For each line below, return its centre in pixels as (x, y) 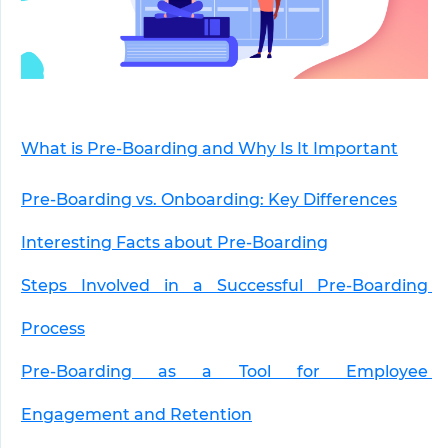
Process (53, 328)
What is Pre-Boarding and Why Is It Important (209, 148)
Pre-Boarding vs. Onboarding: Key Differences (209, 199)
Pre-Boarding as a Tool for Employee (224, 371)
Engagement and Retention (136, 414)
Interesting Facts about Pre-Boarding (174, 242)
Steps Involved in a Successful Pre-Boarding (224, 285)
